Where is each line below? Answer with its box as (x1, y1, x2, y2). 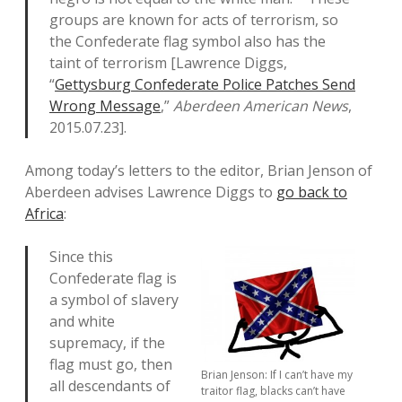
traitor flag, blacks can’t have (201, 383, 345, 398)
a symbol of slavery (49, 290, 179, 310)
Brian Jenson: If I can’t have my (201, 367, 353, 382)
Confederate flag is (49, 268, 177, 288)
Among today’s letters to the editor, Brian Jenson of (25, 161, 372, 180)
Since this (49, 247, 113, 267)
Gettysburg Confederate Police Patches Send (55, 74, 355, 94)
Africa (25, 204, 64, 223)
